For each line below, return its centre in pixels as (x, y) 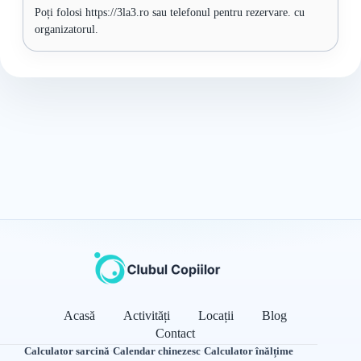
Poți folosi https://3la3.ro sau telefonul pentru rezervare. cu (170, 12)
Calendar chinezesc (157, 351)
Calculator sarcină (67, 351)
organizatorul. (66, 29)
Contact (175, 333)
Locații (216, 315)
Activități (146, 315)
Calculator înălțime (249, 351)
